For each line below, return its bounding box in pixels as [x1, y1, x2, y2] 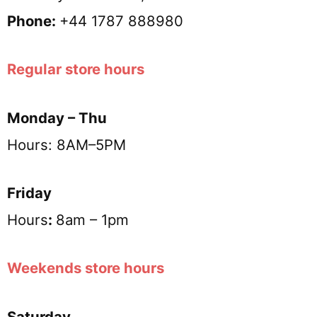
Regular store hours [7, 60, 144, 79]
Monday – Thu [7, 108, 107, 127]
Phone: [7, 11, 59, 30]
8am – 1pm [56, 210, 129, 229]
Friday [7, 183, 52, 202]
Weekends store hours [7, 259, 164, 277]
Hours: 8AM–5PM [7, 135, 126, 154]
